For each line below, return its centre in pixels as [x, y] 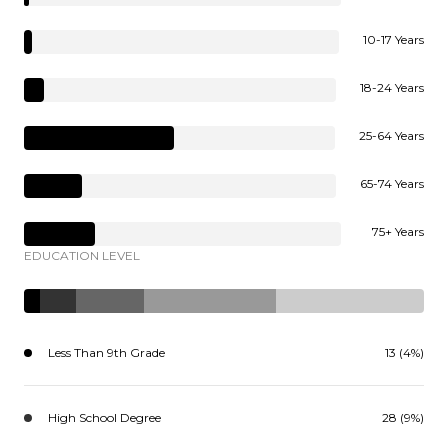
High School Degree [104, 417]
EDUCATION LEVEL [82, 255]
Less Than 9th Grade [106, 352]
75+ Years [398, 231]
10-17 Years [393, 39]
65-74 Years [392, 183]
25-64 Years [391, 135]
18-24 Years [392, 87]
